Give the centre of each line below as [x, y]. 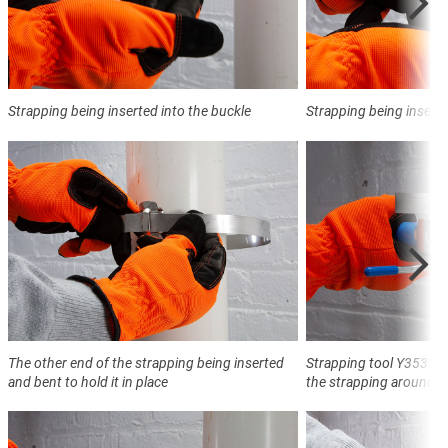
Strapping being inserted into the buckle [129, 110]
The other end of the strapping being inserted [146, 362]
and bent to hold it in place [88, 381]
